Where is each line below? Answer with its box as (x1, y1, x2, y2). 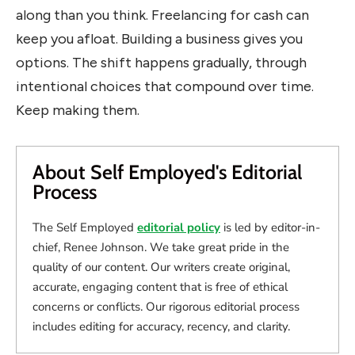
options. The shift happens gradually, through (16, 53, 307, 71)
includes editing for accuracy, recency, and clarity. (32, 318, 290, 334)
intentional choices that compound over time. (16, 77, 314, 95)
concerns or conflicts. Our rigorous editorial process (32, 298, 300, 315)
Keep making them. (16, 101, 139, 119)
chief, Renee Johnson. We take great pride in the (32, 239, 289, 255)
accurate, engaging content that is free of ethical (32, 278, 288, 295)
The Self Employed (32, 219, 137, 235)
